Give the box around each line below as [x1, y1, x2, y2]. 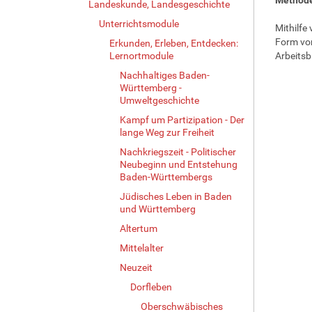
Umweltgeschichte [120, 94, 199, 106]
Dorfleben [130, 281, 172, 292]
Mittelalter [120, 242, 164, 253]
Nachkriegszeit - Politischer [120, 146, 236, 157]
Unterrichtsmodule [99, 17, 179, 29]
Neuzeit [120, 261, 153, 273]
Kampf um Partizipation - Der [120, 114, 244, 125]
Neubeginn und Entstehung [120, 158, 237, 170]
